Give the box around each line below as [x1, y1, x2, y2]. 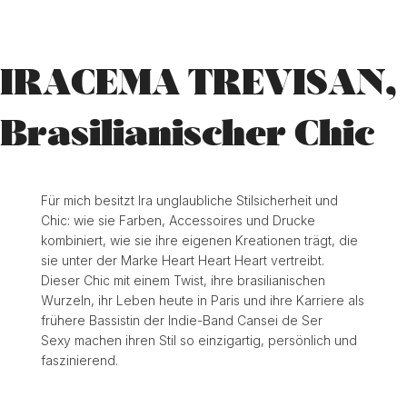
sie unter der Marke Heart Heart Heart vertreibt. [40, 253, 324, 268]
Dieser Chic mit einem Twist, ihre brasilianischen [40, 273, 325, 288]
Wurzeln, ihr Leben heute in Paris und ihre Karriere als [40, 293, 364, 308]
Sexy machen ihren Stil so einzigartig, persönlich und [40, 333, 357, 348]
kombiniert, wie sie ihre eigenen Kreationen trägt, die [40, 233, 358, 248]
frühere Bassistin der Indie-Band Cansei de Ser [40, 313, 323, 328]
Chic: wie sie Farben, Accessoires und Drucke [40, 213, 315, 228]
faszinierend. [40, 352, 118, 368]
